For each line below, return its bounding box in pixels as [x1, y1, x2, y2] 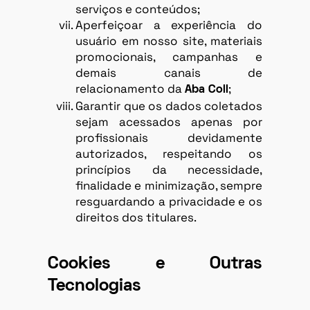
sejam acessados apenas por [75, 113, 262, 129]
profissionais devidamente [75, 129, 262, 145]
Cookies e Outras [48, 255, 262, 272]
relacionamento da [75, 80, 185, 96]
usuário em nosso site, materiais [75, 33, 262, 48]
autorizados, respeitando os [75, 145, 262, 161]
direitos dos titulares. [75, 209, 197, 225]
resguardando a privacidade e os [75, 193, 262, 209]
